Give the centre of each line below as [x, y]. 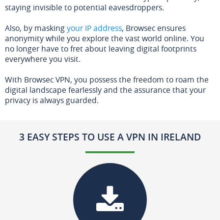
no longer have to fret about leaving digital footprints [101, 48]
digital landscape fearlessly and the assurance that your [105, 90]
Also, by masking [36, 28]
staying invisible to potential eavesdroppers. [84, 7]
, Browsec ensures [154, 28]
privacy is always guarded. [52, 100]
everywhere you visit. [43, 59]
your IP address [94, 28]
